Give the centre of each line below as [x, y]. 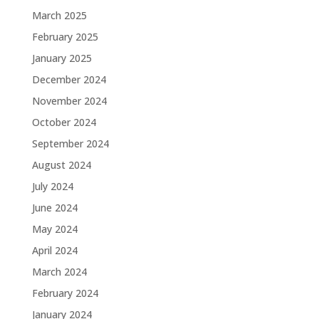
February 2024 [65, 293]
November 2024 [69, 101]
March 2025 [59, 15]
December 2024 [69, 79]
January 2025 [62, 58]
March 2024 [59, 272]
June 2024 [54, 208]
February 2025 [65, 37]
